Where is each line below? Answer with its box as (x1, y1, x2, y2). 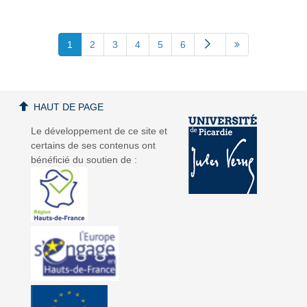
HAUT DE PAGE (34, 101, 103, 112)
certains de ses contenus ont (30, 139, 156, 151)
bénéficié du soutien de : (30, 153, 137, 165)
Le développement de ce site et (30, 125, 167, 136)
